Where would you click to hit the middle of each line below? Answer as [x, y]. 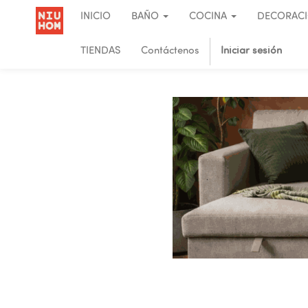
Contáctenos [170, 51]
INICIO [96, 17]
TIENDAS [100, 51]
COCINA [208, 17]
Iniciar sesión [251, 51]
